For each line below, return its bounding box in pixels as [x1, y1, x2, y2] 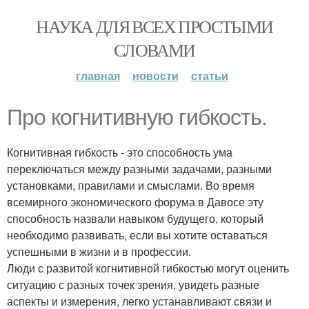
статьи [190, 68, 228, 83]
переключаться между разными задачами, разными [7, 161, 272, 177]
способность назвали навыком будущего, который [7, 210, 263, 226]
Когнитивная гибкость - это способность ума [7, 144, 232, 160]
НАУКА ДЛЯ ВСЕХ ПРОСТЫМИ [36, 14, 273, 38]
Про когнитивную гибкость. [7, 105, 267, 130]
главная [75, 68, 120, 83]
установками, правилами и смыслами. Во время [7, 177, 255, 193]
